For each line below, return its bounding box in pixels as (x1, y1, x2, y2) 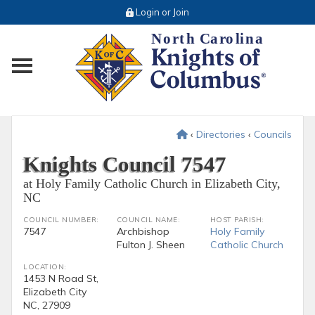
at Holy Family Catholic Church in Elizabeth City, (23, 176, 281, 191)
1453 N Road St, (23, 271, 99, 285)
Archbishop (116, 224, 169, 238)
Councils (253, 127, 292, 141)
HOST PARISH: (210, 215, 264, 224)
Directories (195, 127, 245, 141)
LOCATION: (23, 262, 67, 271)
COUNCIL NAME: (116, 215, 181, 224)
